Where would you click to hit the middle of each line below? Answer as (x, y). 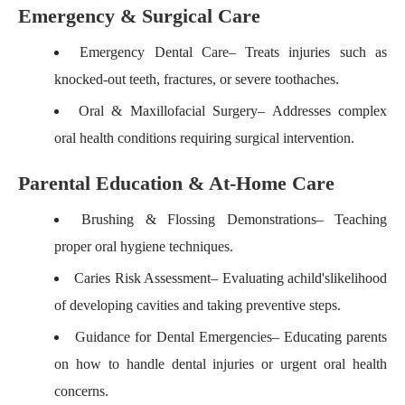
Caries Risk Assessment (143, 278)
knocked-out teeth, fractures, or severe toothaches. (197, 79)
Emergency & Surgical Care (139, 16)
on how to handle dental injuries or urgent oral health (221, 364)
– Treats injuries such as (308, 52)
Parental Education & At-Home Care (176, 183)
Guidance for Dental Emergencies (174, 337)
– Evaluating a (253, 278)
